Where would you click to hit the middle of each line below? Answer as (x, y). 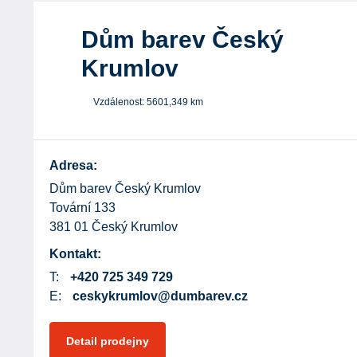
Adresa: (73, 166)
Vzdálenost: (120, 102)
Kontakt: (75, 254)
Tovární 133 (82, 208)
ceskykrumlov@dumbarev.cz (160, 296)
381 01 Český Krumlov (114, 227)
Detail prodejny (108, 341)
